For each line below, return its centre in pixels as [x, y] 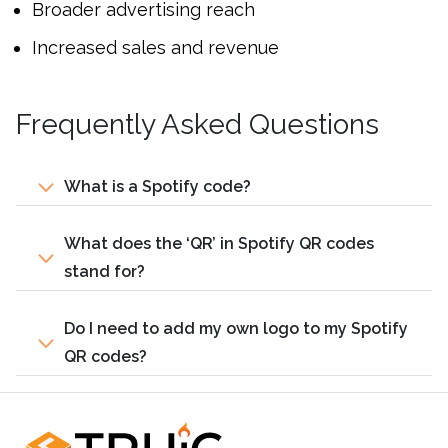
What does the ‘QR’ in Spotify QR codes [219, 243]
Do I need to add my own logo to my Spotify [236, 328]
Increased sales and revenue [155, 47]
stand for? [104, 271]
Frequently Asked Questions [197, 124]
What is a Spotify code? [157, 186]
